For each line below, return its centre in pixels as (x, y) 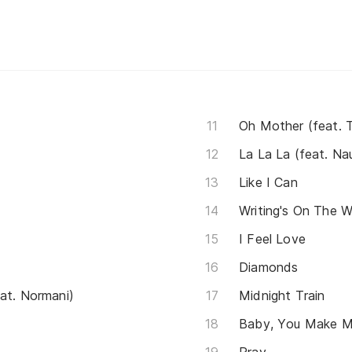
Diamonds (269, 268)
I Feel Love (272, 239)
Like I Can (268, 183)
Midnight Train (282, 296)
